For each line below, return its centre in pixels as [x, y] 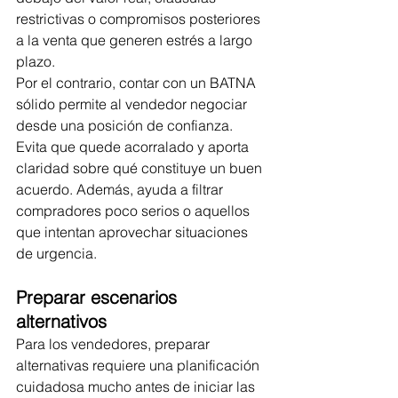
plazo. [36, 62]
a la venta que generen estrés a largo [136, 40]
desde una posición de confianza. [126, 126]
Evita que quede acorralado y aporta [134, 147]
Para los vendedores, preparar [115, 344]
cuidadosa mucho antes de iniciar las [137, 387]
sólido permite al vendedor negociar [133, 104]
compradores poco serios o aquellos [135, 211]
